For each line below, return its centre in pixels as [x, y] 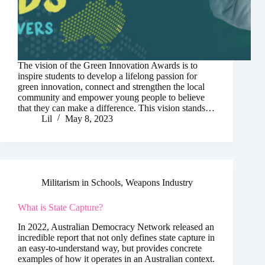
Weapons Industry [159, 183]
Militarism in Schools [81, 183]
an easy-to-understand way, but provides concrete [110, 248]
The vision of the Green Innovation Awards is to [108, 66]
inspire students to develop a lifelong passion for [107, 76]
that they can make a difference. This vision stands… [116, 108]
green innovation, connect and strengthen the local [111, 87]
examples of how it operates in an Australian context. [116, 258]
